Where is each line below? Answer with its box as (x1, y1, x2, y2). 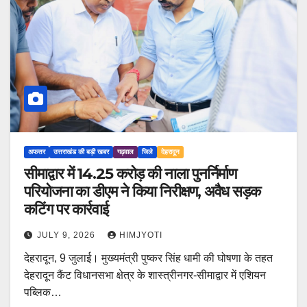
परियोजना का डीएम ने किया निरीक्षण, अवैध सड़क (24, 182, 260, 201)
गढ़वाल (117, 148, 134, 156)
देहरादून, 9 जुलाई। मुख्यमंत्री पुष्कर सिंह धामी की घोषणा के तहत (24, 252, 273, 265)
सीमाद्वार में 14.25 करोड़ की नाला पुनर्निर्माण (24, 164, 237, 184)
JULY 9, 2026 (37, 230, 98, 241)
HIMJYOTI (119, 230, 162, 241)
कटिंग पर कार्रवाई (24, 200, 108, 219)
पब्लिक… (24, 286, 62, 299)
